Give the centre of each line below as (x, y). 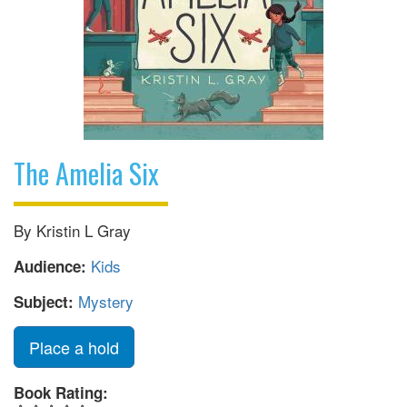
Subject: (46, 302)
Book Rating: (63, 393)
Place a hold (74, 347)
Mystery (106, 302)
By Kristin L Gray (72, 231)
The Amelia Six (86, 174)
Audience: (52, 267)
